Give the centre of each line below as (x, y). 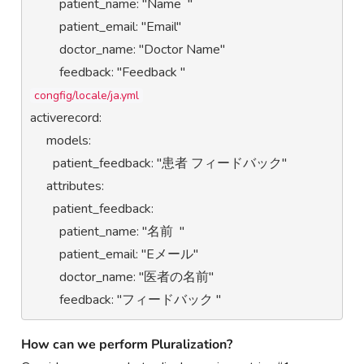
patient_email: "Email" (45, 26)
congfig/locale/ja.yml (87, 95)
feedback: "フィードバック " (141, 299)
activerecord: (66, 117)
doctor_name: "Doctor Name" (45, 49)
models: (39, 140)
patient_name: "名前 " (45, 231)
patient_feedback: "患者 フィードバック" (42, 163)
